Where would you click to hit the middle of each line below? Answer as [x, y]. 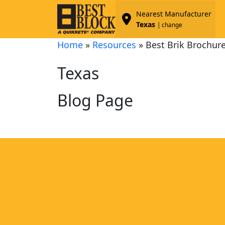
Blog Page [95, 100]
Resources [114, 44]
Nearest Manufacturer [174, 14]
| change [170, 25]
